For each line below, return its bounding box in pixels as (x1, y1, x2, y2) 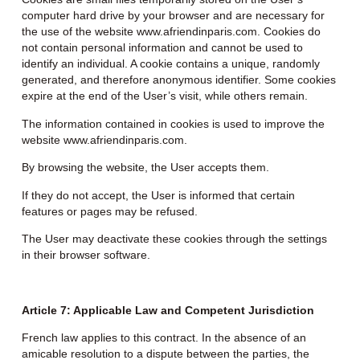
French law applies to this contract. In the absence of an (21, 331, 306, 345)
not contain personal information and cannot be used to (21, 41, 303, 55)
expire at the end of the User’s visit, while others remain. (21, 89, 308, 103)
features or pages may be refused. (21, 204, 198, 218)
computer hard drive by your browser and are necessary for (21, 9, 325, 22)
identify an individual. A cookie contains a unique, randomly (21, 57, 320, 71)
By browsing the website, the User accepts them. (21, 161, 269, 174)
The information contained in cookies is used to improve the (21, 117, 325, 130)
